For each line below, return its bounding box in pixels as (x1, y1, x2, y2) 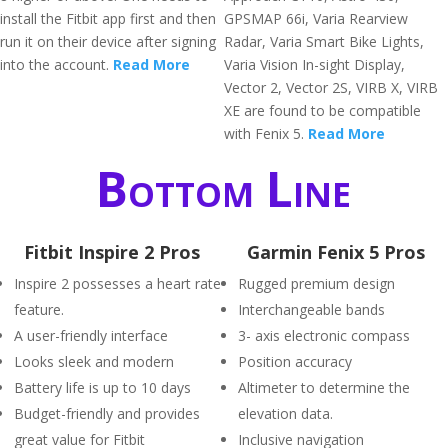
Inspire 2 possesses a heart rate (14, 274, 221, 293)
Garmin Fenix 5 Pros (247, 240, 425, 264)
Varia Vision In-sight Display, (224, 55, 405, 74)
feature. (14, 300, 64, 319)
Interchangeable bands (238, 300, 385, 319)
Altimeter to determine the (238, 378, 410, 397)
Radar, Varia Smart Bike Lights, (224, 32, 424, 51)
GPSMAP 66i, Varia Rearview (224, 9, 408, 28)
